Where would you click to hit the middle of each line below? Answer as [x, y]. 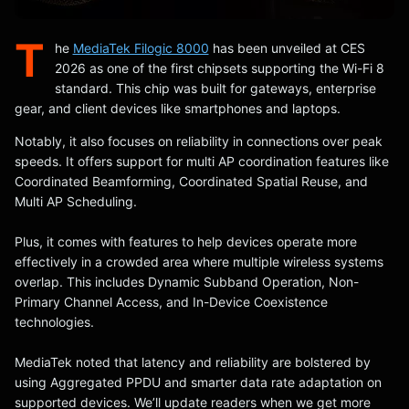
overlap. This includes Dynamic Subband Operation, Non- [187, 282]
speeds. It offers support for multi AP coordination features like [202, 161]
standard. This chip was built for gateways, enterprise [215, 88]
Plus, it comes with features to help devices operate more [186, 241]
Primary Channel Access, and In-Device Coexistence [171, 302]
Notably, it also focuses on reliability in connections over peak [199, 141]
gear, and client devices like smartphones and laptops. [178, 108]
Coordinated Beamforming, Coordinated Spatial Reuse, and [191, 181]
